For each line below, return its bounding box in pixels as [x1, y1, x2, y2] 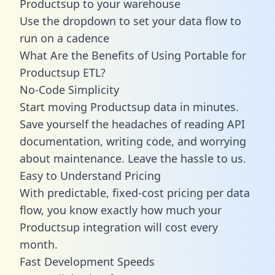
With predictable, [20, 185, 112, 200]
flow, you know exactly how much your [20, 202, 222, 217]
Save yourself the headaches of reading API [20, 116, 245, 131]
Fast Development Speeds [20, 254, 155, 269]
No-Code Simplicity [20, 82, 119, 97]
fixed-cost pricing [112, 185, 203, 200]
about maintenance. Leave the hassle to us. [20, 150, 246, 166]
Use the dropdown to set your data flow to [20, 13, 241, 28]
